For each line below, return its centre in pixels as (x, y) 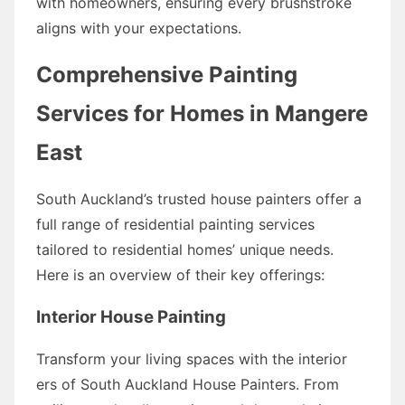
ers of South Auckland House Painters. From (188, 384)
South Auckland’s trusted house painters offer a (199, 198)
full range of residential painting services (175, 224)
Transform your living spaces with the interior (192, 358)
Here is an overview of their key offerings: (180, 274)
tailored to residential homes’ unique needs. (185, 249)
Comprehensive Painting (167, 74)
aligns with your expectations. (139, 28)
